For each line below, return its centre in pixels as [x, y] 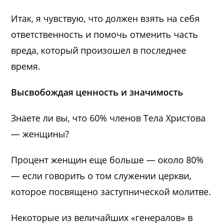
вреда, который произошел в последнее [99, 50]
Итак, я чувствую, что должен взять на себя [106, 18]
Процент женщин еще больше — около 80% [108, 160]
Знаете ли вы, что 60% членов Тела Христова [109, 118]
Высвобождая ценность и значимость [97, 92]
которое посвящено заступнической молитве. [111, 191]
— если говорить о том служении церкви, [101, 175]
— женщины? [40, 134]
